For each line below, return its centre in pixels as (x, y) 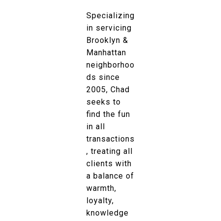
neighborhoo (110, 65)
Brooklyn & (107, 40)
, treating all (110, 151)
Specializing (110, 15)
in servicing (109, 28)
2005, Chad (108, 89)
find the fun (108, 114)
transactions (110, 139)
